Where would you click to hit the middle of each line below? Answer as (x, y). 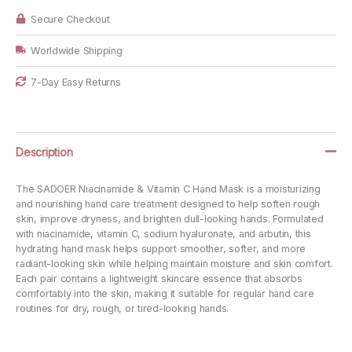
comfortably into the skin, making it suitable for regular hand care (165, 294)
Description (44, 152)
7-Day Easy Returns (76, 82)
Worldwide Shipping (77, 50)
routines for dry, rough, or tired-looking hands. (122, 309)
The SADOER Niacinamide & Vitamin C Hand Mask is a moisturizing (168, 189)
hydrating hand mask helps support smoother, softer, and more (161, 249)
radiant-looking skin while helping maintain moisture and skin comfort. (174, 264)
